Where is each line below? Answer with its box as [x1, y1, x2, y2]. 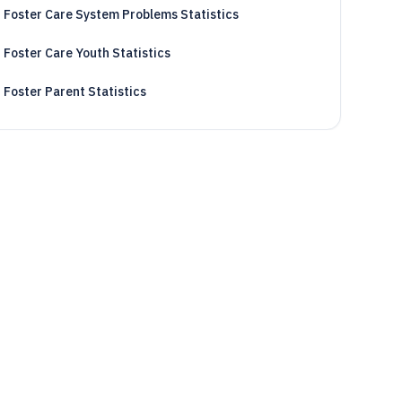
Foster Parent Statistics [3, 83, 146, 100]
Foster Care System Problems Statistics [3, 6, 239, 22]
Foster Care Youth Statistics [3, 45, 170, 61]
